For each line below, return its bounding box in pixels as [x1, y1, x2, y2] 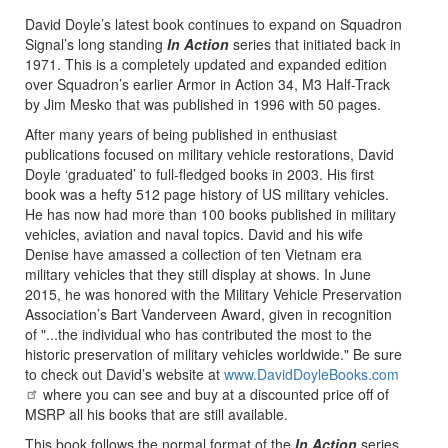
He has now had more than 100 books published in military [25, 204, 396, 225]
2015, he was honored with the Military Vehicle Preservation [25, 284, 402, 305]
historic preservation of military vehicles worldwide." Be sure [25, 344, 402, 365]
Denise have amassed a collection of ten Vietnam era [25, 244, 362, 265]
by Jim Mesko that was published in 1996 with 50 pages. [25, 94, 381, 115]
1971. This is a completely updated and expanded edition [25, 54, 387, 75]
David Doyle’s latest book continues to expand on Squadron [25, 14, 402, 35]
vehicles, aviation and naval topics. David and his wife [25, 224, 363, 245]
